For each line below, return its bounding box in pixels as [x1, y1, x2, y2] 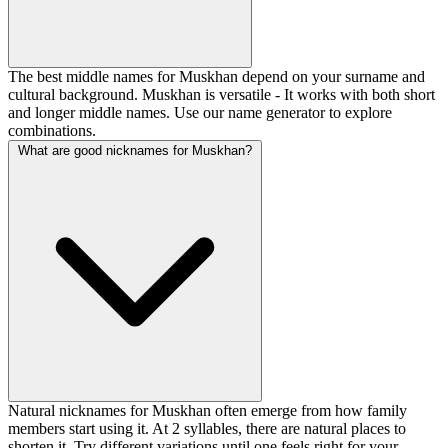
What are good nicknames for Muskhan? [18, 143, 252, 159]
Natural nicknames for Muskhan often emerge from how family [8, 402, 407, 420]
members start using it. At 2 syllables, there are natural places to [8, 420, 406, 438]
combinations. [8, 122, 96, 140]
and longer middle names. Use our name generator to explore [8, 104, 392, 122]
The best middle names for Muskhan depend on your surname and [8, 68, 425, 86]
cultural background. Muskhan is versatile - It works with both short [8, 86, 435, 104]
